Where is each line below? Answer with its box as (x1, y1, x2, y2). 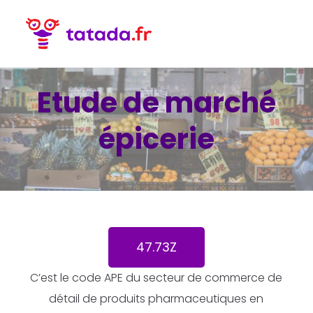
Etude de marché (37, 83, 276, 123)
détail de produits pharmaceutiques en (49, 291, 264, 307)
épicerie (99, 119, 214, 159)
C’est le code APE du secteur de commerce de (30, 270, 283, 286)
